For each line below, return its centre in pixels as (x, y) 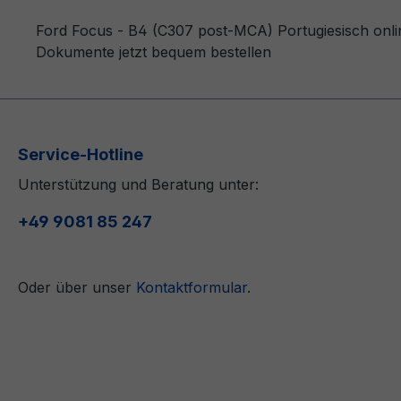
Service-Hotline (81, 154)
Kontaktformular (192, 287)
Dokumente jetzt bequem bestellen (154, 51)
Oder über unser (77, 287)
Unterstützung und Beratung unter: (138, 184)
